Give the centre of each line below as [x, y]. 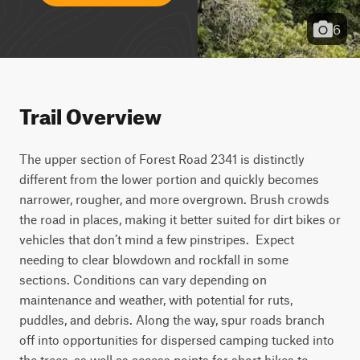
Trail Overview [90, 113]
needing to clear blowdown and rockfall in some [154, 259]
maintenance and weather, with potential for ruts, [156, 299]
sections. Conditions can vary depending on [143, 279]
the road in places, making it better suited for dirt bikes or [180, 219]
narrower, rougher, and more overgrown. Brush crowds [174, 199]
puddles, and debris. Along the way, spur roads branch [172, 319]
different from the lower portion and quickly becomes [169, 179]
